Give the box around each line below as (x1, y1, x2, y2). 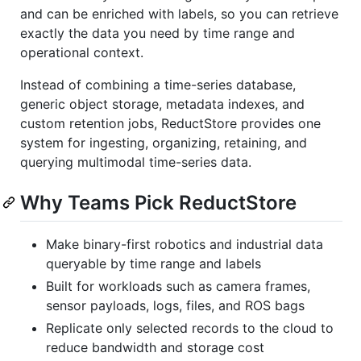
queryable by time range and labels (46, 255, 261, 272)
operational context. (20, 44, 143, 61)
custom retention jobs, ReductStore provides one (20, 115, 321, 132)
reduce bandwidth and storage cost (46, 339, 264, 356)
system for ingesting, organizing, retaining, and (20, 135, 307, 151)
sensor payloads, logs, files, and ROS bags (46, 297, 305, 314)
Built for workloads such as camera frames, (46, 278, 310, 295)
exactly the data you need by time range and (20, 25, 295, 42)
